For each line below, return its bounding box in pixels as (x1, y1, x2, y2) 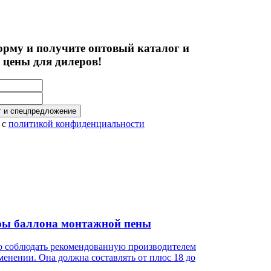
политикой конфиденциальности (8, 119, 145, 129)
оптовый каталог (88, 41, 183, 54)
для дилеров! (30, 54, 102, 68)
